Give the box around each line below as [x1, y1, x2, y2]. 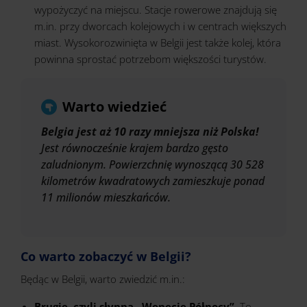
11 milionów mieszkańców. [41, 190, 171, 205]
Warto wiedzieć [62, 97, 167, 116]
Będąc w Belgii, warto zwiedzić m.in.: [21, 272, 185, 286]
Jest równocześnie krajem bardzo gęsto [41, 140, 228, 156]
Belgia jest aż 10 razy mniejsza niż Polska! [41, 124, 259, 139]
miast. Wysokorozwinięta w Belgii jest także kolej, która [34, 36, 281, 49]
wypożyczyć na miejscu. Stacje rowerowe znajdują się [34, 3, 277, 16]
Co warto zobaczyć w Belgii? [21, 248, 191, 265]
